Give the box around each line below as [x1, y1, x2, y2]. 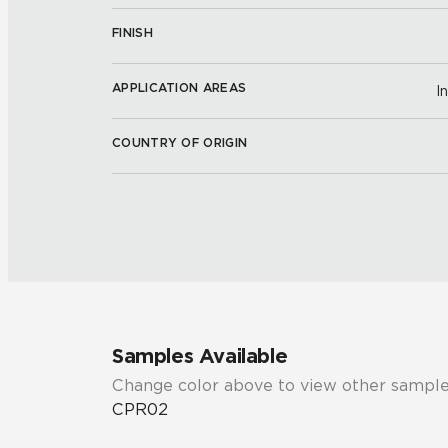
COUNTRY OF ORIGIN [112, 135, 248, 150]
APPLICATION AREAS [112, 80, 247, 95]
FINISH [112, 25, 153, 40]
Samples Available [112, 344, 288, 368]
